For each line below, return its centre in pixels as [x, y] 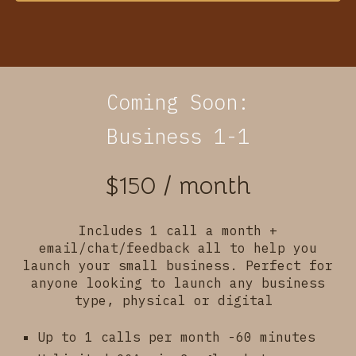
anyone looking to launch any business [178, 283]
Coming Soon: [178, 102]
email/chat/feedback [118, 248]
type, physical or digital [178, 301]
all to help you [257, 248]
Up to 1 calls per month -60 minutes [177, 337]
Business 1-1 [178, 137]
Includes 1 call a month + [178, 231]
